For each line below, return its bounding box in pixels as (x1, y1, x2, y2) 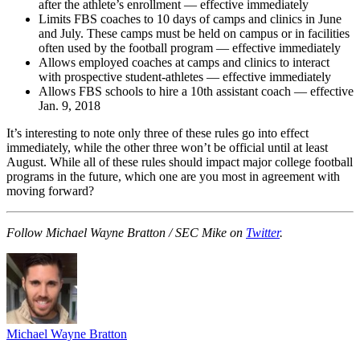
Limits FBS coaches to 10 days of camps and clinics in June (39, 11, 342, 26)
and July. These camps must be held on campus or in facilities (39, 26, 350, 40)
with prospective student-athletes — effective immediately (39, 69, 331, 84)
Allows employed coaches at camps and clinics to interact (39, 55, 329, 69)
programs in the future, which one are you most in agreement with (6, 169, 340, 183)
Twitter (246, 225, 280, 239)
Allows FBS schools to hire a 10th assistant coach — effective (39, 84, 354, 98)
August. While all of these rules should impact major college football (6, 154, 353, 169)
